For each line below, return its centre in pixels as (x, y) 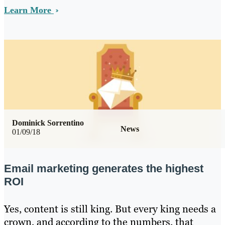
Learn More (29, 10)
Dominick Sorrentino (48, 123)
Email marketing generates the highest (104, 168)
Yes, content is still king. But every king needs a (110, 209)
